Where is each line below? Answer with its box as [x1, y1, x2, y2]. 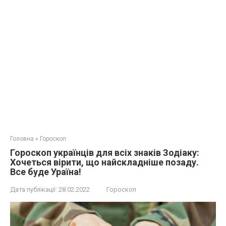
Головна [10, 135, 34, 142]
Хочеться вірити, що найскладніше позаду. [10, 157, 199, 167]
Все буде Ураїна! [10, 166, 81, 177]
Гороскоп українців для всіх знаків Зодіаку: [10, 147, 199, 158]
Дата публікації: [10, 186, 57, 193]
